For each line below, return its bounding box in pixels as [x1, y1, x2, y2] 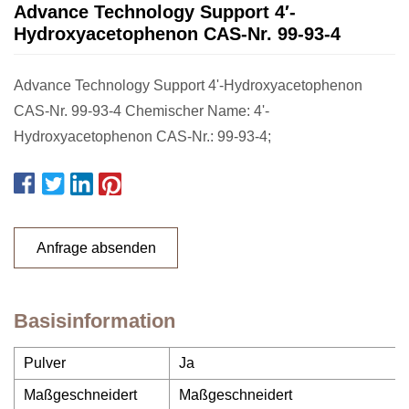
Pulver [24, 355, 66, 371]
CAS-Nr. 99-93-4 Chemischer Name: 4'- [14, 103, 269, 119]
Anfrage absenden [36, 239, 156, 256]
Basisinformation [14, 309, 175, 332]
